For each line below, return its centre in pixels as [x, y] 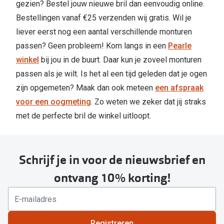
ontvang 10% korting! [112, 178]
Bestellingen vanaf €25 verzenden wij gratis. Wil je [104, 18]
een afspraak [179, 88]
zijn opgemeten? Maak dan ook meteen [85, 88]
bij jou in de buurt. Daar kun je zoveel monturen [120, 60]
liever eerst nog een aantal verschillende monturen [104, 32]
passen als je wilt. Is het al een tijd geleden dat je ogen [111, 74]
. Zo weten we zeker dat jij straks [148, 102]
